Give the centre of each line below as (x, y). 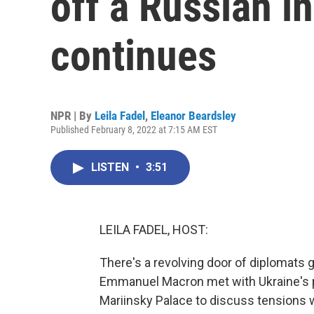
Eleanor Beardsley (193, 116)
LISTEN (111, 167)
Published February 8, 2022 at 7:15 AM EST (134, 130)
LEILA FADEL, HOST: (154, 230)
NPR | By (73, 116)
